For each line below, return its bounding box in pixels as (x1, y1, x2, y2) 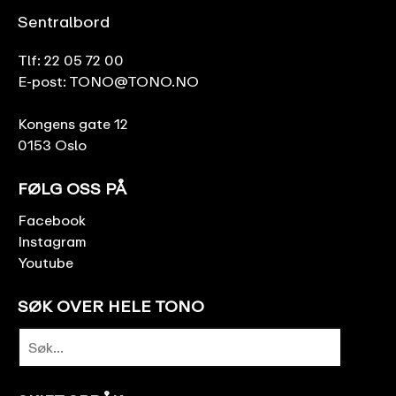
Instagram (18, 232, 87, 250)
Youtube (18, 253, 73, 271)
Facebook (18, 210, 86, 229)
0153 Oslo (18, 135, 87, 154)
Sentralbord (18, 11, 110, 31)
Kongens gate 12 (18, 114, 128, 133)
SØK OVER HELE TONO (18, 295, 204, 316)
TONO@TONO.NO (69, 72, 199, 90)
